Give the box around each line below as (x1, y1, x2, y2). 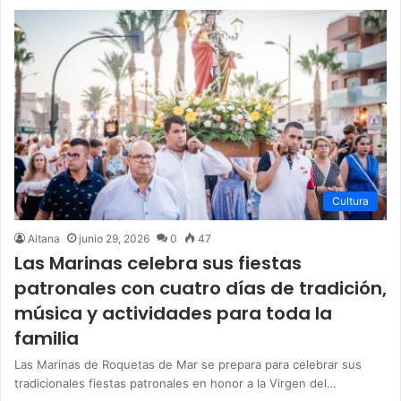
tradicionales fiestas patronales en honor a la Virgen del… (14, 375, 337, 390)
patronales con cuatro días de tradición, (14, 275, 387, 301)
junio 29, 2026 (79, 231, 149, 245)
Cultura (332, 193, 369, 208)
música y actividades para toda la (14, 300, 332, 326)
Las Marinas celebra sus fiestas (14, 250, 302, 276)
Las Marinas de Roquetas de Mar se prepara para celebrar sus (14, 356, 362, 371)
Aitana (28, 231, 60, 245)
